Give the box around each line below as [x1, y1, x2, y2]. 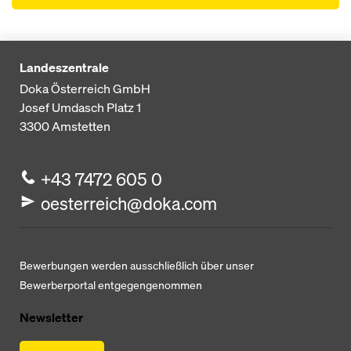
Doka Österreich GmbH [20, 80, 150, 97]
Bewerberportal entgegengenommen [20, 277, 202, 292]
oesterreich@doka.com [41, 192, 218, 215]
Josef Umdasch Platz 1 [20, 99, 141, 116]
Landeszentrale [20, 59, 109, 76]
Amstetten [52, 118, 110, 135]
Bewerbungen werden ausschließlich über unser [20, 258, 254, 273]
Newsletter [20, 309, 83, 326]
